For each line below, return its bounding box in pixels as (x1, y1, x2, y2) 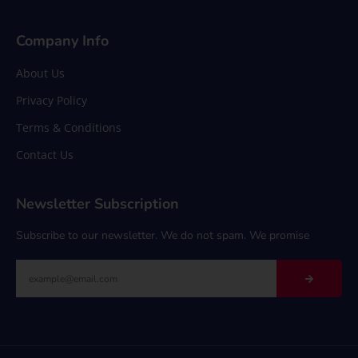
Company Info (16, 31, 109, 51)
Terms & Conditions (16, 120, 121, 136)
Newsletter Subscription (16, 194, 179, 214)
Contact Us (16, 147, 74, 163)
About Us (16, 66, 65, 82)
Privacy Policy (16, 93, 87, 109)
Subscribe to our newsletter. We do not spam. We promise (16, 228, 309, 244)
